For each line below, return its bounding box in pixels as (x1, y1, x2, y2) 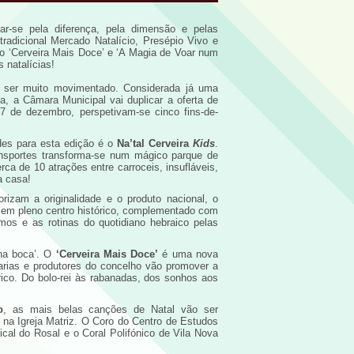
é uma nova (158, 248, 219, 260)
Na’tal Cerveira (117, 137, 193, 149)
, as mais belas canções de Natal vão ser (2, 303, 219, 315)
